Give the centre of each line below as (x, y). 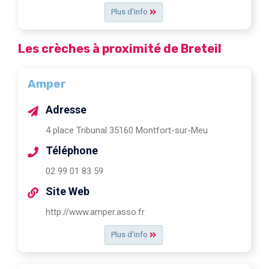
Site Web (68, 191)
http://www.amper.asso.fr (95, 212)
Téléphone (72, 150)
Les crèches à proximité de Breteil (120, 48)
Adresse (66, 109)
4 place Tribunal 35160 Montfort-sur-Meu (127, 130)
